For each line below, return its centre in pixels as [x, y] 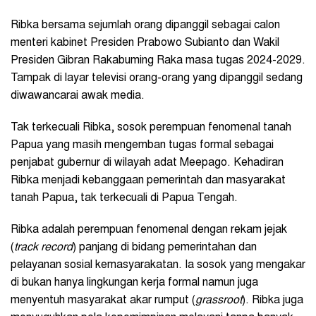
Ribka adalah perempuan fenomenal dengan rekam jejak [149, 230]
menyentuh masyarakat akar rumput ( [103, 301]
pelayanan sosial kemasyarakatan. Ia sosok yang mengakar [158, 266]
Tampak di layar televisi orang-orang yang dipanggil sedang [157, 79]
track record [43, 248]
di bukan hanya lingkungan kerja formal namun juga [134, 283]
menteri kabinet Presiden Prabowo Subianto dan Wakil [145, 43]
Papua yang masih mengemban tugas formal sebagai [142, 146]
